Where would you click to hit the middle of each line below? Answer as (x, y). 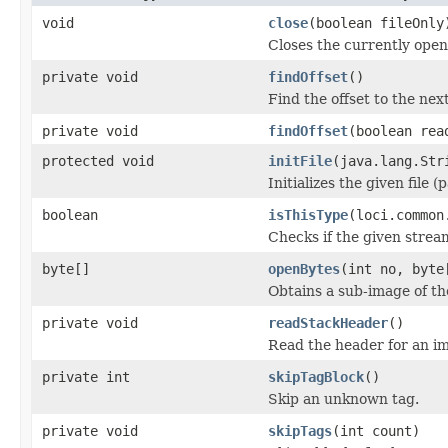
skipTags (300, 430)
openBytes (304, 268)
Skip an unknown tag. (343, 398)
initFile (300, 160)
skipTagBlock (316, 376)
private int (86, 376)
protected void (98, 160)
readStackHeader (328, 322)
